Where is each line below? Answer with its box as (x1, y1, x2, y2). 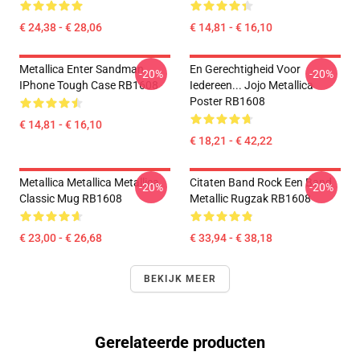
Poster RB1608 (190, 95, 265, 108)
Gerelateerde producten (95, 333, 265, 352)
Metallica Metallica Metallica (19, 176, 159, 189)
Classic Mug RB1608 (19, 192, 122, 205)
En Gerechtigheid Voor (190, 63, 301, 76)
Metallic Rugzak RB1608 (190, 192, 311, 205)
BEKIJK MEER (143, 273, 217, 284)
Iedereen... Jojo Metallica (190, 79, 313, 92)
